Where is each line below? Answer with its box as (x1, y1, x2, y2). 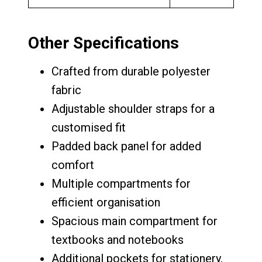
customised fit (51, 120, 126, 135)
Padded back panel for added (51, 139, 201, 153)
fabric (51, 82, 81, 97)
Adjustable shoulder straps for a (51, 101, 215, 116)
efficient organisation (51, 195, 160, 209)
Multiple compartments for (51, 176, 191, 191)
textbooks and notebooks (51, 232, 184, 247)
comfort (51, 157, 94, 172)
